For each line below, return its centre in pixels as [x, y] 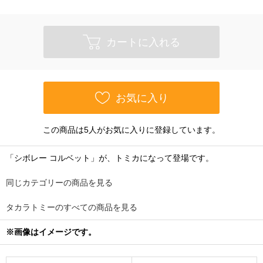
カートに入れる [143, 42]
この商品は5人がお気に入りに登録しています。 [131, 130]
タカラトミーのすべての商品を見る [72, 207]
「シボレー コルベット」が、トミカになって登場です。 [110, 158]
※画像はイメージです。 [51, 232]
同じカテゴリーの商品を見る [59, 183]
